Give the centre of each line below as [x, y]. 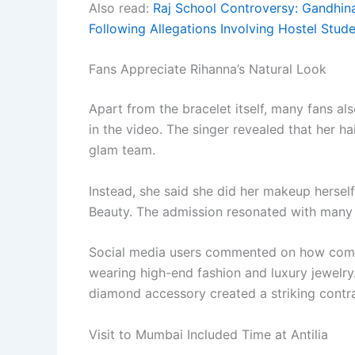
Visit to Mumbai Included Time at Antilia [208, 334]
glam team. [122, 150]
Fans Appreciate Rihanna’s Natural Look [208, 69]
